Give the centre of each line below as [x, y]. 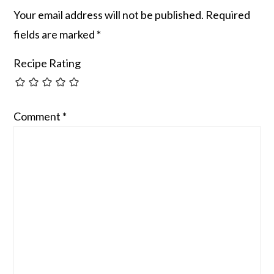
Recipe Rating [47, 63]
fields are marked [55, 35]
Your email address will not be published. [109, 15]
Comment [38, 116]
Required [228, 15]
